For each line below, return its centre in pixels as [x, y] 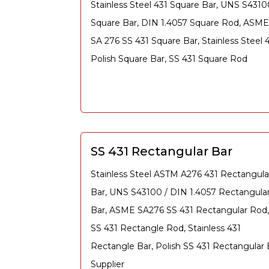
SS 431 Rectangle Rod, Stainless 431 [166, 228]
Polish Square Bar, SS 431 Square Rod [169, 59]
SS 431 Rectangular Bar [162, 151]
